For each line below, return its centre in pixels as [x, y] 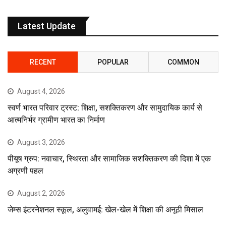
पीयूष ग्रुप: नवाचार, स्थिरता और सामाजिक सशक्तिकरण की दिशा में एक [109, 158]
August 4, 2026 [41, 91]
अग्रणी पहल [25, 171]
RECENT [43, 62]
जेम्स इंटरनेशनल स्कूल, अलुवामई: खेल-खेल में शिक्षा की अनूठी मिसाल [105, 209]
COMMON [183, 62]
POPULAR [113, 62]
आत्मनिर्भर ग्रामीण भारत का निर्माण [56, 120]
